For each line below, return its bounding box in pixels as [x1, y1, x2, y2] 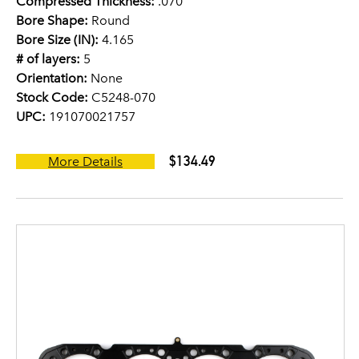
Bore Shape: [16, 13, 88, 28]
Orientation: [16, 71, 87, 86]
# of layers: [16, 51, 80, 67]
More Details [48, 154, 123, 169]
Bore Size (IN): [16, 32, 99, 47]
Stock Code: [16, 90, 88, 105]
